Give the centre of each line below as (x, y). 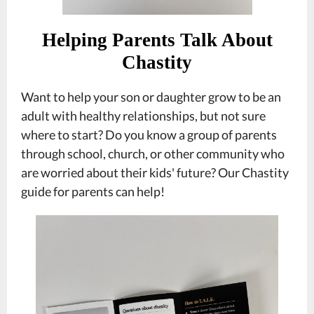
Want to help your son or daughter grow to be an (151, 97)
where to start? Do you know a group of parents (149, 135)
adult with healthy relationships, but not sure (143, 116)
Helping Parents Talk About (157, 40)
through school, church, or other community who (153, 153)
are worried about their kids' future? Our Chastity (155, 172)
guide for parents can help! (93, 191)
